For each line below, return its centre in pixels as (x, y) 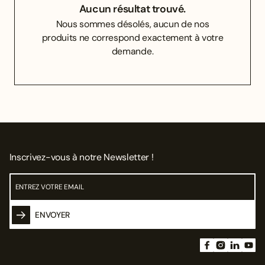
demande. (132, 51)
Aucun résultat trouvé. (132, 8)
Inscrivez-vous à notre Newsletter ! (81, 157)
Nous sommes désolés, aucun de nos (132, 24)
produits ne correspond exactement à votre (132, 37)
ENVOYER (53, 215)
